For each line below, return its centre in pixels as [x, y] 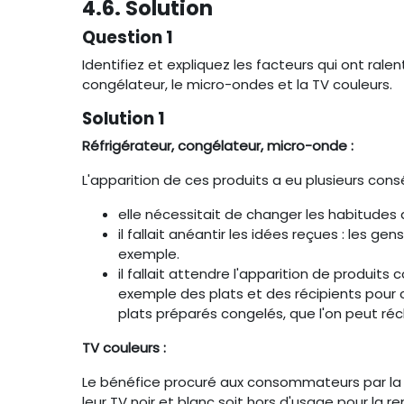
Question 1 [128, 37]
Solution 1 [124, 119]
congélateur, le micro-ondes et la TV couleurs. [237, 84]
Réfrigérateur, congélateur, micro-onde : [218, 146]
